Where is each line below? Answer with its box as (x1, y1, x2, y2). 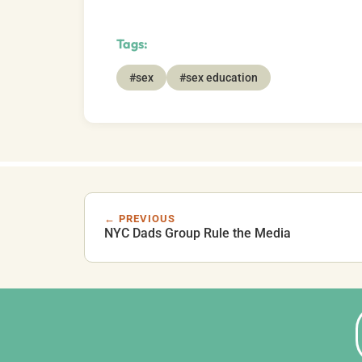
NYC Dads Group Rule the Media (104, 225, 291, 242)
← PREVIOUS (104, 213, 175, 225)
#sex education (179, 71, 258, 85)
